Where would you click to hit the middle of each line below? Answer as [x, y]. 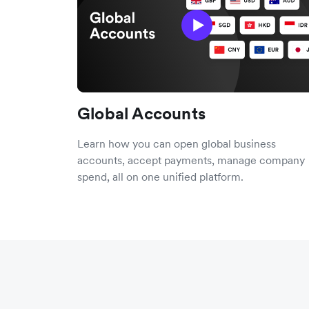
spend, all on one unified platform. [160, 176]
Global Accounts [141, 113]
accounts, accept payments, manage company [191, 160]
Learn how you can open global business [177, 143]
